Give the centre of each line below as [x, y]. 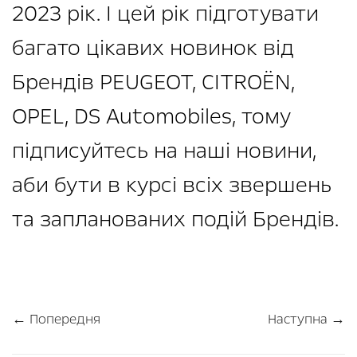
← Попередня [56, 319]
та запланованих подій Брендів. [175, 219]
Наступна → [306, 319]
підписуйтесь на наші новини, [164, 150]
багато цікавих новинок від [153, 47]
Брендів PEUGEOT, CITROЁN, [153, 82]
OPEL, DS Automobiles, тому [151, 116]
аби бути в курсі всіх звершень [172, 184]
